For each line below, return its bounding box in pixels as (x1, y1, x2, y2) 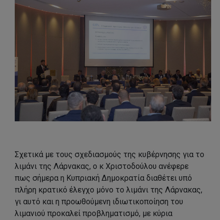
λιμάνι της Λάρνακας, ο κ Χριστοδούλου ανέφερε (15, 161, 189, 171)
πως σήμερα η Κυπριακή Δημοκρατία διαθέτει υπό (15, 173, 192, 183)
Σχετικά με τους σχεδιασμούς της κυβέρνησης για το (15, 149, 204, 159)
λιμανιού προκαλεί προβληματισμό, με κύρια (15, 208, 172, 218)
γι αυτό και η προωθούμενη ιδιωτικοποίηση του (15, 196, 183, 206)
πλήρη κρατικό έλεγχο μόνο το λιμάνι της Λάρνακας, (15, 185, 202, 194)
